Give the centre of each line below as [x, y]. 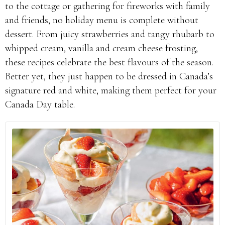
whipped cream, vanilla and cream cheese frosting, [101, 48]
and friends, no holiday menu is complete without [102, 20]
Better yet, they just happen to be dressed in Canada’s [109, 76]
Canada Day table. [40, 104]
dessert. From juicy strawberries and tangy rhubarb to [110, 34]
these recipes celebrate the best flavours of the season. [109, 62]
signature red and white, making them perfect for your [111, 90]
